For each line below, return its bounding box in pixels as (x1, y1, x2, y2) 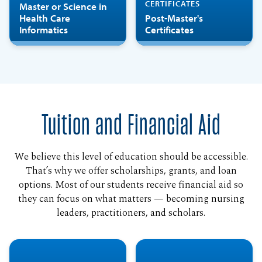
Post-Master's (145, 12, 204, 25)
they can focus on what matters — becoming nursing (18, 191, 244, 206)
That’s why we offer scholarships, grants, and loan (25, 163, 237, 178)
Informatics (19, 23, 68, 36)
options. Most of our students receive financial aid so (19, 177, 243, 192)
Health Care (19, 12, 70, 25)
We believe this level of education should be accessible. (14, 149, 248, 164)
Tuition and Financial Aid (41, 111, 221, 141)
